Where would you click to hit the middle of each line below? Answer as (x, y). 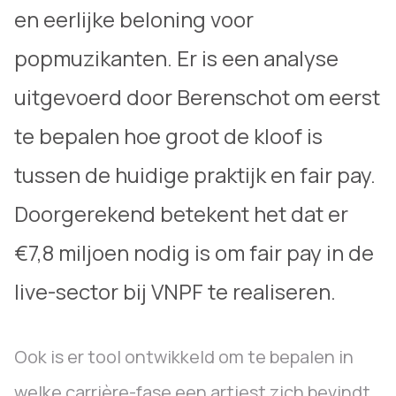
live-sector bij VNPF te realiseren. (175, 291)
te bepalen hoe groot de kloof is (168, 136)
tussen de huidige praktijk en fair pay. (195, 175)
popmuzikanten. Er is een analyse (176, 58)
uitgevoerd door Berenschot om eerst (197, 97)
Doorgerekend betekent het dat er (181, 213)
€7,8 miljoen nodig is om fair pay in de (194, 252)
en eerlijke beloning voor (134, 19)
